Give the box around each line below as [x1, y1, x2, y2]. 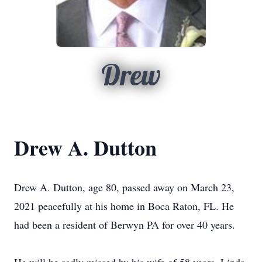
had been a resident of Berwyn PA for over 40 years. [14, 218, 235, 232]
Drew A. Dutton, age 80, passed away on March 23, [14, 180, 235, 194]
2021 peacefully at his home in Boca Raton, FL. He [14, 199, 234, 213]
